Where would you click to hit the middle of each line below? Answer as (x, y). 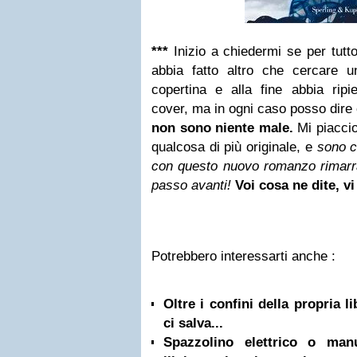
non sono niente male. (222, 128)
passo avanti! (191, 185)
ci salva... (193, 323)
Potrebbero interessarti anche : (243, 256)
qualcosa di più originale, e (234, 147)
